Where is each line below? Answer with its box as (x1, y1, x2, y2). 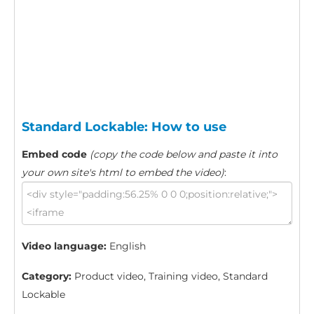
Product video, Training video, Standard (71, 269, 268, 282)
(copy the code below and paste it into (90, 147, 278, 161)
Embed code (22, 147, 87, 161)
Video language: (22, 239, 107, 252)
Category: (22, 269, 71, 282)
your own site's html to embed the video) (22, 165, 224, 179)
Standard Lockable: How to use (22, 118, 226, 135)
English (107, 239, 146, 252)
